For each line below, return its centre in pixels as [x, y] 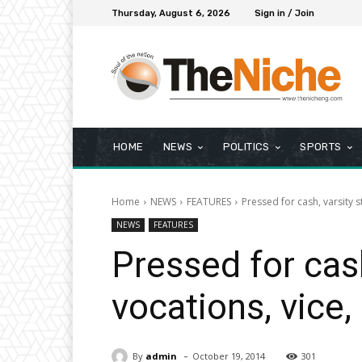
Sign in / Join [284, 13]
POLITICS [246, 147]
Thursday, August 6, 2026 [171, 13]
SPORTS [321, 147]
